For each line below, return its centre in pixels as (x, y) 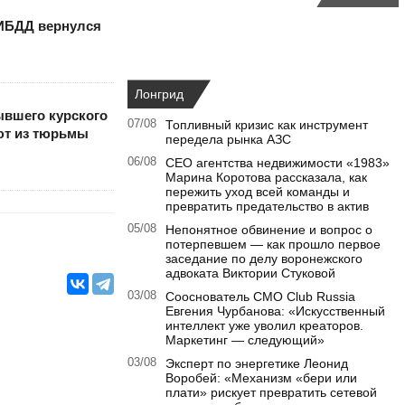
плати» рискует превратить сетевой (271, 393)
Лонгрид (159, 94)
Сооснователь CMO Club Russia (260, 297)
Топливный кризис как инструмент (267, 125)
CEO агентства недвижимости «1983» (278, 163)
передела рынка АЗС (228, 140)
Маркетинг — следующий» (245, 340)
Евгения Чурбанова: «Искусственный (275, 311)
